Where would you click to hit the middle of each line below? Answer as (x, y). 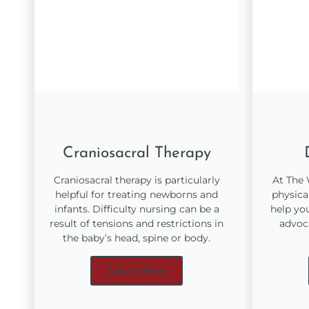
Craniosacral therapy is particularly (137, 180)
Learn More (137, 270)
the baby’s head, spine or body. (137, 238)
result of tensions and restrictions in (137, 223)
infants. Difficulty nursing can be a (137, 209)
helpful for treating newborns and (137, 194)
